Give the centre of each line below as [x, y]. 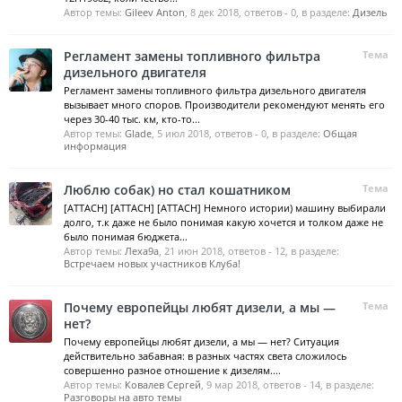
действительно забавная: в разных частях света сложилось [205, 356]
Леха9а [142, 251]
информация [95, 146]
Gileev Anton [155, 12]
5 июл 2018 [183, 133]
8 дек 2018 [214, 12]
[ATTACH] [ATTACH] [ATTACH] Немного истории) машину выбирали [225, 208]
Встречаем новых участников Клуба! [152, 263]
